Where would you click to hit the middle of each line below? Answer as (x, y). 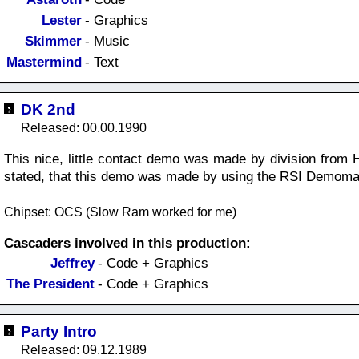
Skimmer (53, 41)
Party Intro (59, 331)
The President (50, 284)
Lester (62, 20)
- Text (102, 62)
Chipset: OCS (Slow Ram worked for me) (120, 212)
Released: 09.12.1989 (84, 350)
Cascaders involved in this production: (127, 243)
